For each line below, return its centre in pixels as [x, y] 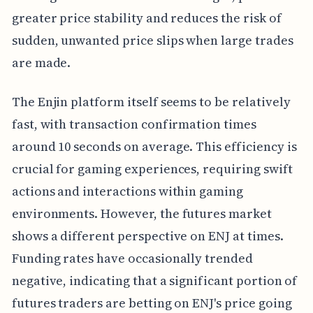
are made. [41, 63]
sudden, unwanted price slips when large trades [152, 41]
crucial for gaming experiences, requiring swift [152, 169]
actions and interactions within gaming [127, 191]
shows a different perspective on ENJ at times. [147, 236]
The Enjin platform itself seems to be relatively [151, 102]
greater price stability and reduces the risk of [146, 18]
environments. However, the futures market [141, 214]
